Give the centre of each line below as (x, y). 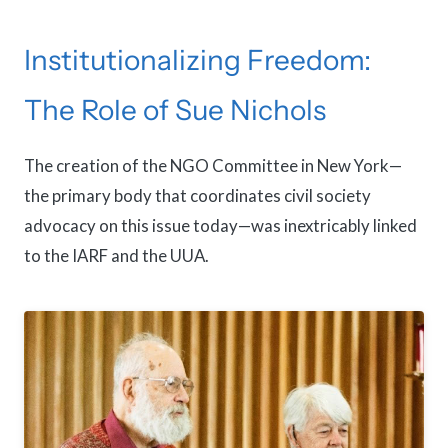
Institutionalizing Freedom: (197, 59)
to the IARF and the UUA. (116, 255)
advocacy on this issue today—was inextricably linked (220, 225)
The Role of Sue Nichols (175, 109)
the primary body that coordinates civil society (197, 195)
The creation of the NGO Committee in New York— (213, 165)
